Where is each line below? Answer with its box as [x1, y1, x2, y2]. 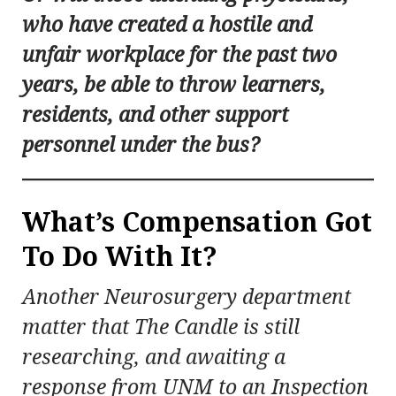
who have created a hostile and [22, 13, 312, 38]
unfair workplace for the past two [22, 43, 337, 68]
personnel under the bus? [22, 133, 260, 158]
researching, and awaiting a [22, 346, 286, 370]
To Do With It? [22, 241, 217, 273]
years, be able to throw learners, [22, 73, 325, 98]
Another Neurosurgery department [22, 286, 351, 310]
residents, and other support [22, 103, 288, 128]
